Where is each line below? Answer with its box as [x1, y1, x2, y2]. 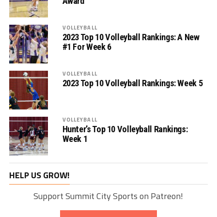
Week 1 [62, 134, 88, 144]
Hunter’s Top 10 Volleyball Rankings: [62, 124, 188, 134]
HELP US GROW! [9, 169, 70, 182]
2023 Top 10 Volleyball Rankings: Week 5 [62, 78, 203, 88]
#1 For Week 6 [62, 42, 111, 52]
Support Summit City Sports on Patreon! [33, 189, 184, 202]
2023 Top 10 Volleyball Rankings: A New [62, 32, 200, 42]
